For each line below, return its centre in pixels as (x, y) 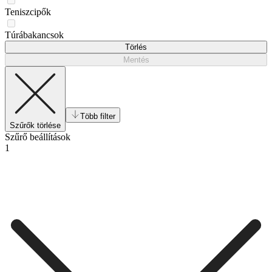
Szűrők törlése (35, 125)
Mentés (136, 59)
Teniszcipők (28, 12)
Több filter (98, 116)
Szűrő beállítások (38, 137)
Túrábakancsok (34, 35)
